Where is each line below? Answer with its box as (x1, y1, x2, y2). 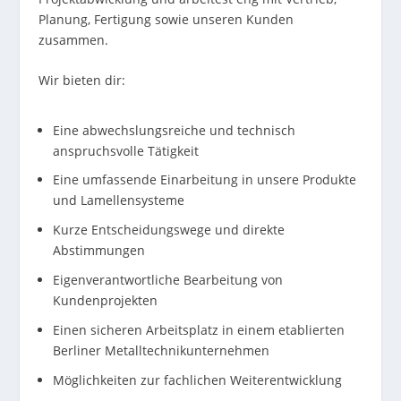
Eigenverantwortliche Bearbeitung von (52, 271, 283, 289)
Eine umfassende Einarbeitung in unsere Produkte (52, 171, 356, 189)
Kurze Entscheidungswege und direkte (52, 221, 285, 239)
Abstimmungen (52, 242, 145, 260)
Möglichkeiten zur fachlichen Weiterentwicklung (52, 371, 342, 388)
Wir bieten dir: (38, 72, 125, 90)
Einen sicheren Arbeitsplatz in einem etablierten (52, 320, 345, 338)
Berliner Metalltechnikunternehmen (52, 341, 269, 359)
